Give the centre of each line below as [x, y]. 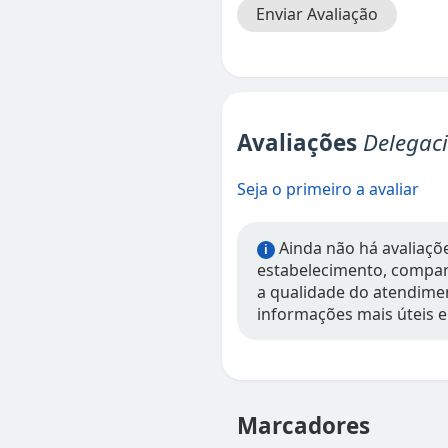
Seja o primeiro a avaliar [328, 189]
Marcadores [303, 425]
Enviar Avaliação [317, 14]
